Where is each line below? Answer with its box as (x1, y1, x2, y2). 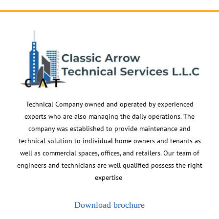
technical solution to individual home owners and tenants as (18, 136, 201, 145)
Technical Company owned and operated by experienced (25, 99, 194, 109)
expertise (95, 173, 124, 182)
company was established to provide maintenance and (28, 124, 191, 133)
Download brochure (74, 200, 145, 210)
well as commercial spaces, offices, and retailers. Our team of (20, 148, 199, 157)
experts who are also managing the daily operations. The (24, 111, 195, 121)
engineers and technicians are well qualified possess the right (17, 160, 202, 170)
